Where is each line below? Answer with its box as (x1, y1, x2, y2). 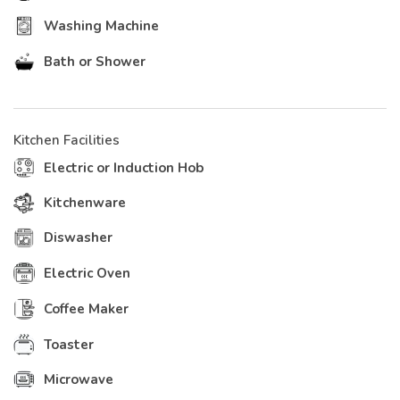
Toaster (44, 335, 94, 354)
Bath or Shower (44, 53, 146, 71)
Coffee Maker (44, 299, 129, 318)
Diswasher (44, 229, 112, 247)
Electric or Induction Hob (44, 158, 204, 177)
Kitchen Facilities (13, 131, 120, 150)
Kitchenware (44, 194, 126, 212)
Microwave (44, 370, 113, 388)
